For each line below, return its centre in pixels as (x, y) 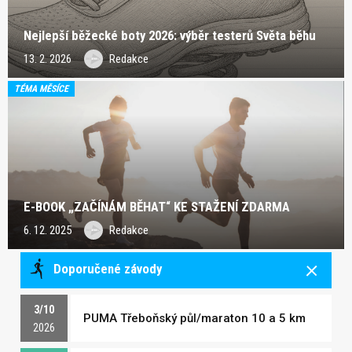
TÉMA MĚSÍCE (41, 89)
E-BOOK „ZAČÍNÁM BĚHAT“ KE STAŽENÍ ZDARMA (157, 207)
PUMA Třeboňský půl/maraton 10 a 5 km (194, 319)
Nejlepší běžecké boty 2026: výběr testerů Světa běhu (170, 36)
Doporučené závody (106, 269)
